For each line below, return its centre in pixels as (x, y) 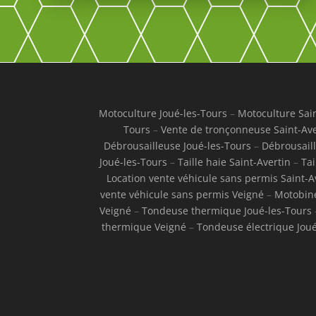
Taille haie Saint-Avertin (234, 162)
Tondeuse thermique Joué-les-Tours (226, 210)
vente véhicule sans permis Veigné (182, 194)
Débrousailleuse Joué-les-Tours (177, 145)
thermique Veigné (144, 226)
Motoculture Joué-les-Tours (163, 113)
